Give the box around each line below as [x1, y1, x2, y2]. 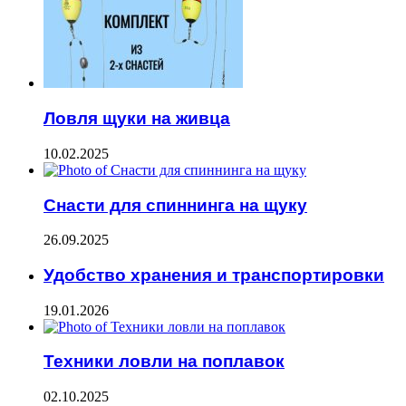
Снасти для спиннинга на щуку [43, 195, 307, 215]
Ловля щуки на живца [43, 109, 230, 129]
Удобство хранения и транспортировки [43, 266, 384, 285]
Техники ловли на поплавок [43, 352, 285, 372]
